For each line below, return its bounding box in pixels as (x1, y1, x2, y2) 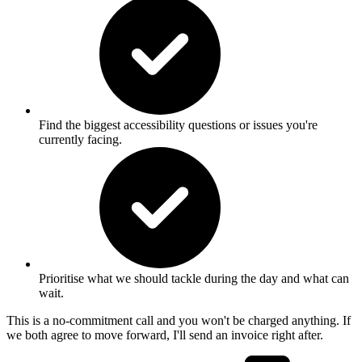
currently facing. (39, 132, 122, 146)
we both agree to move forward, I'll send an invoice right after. (6, 327, 323, 342)
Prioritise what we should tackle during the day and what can (39, 271, 349, 285)
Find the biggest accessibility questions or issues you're (39, 117, 318, 132)
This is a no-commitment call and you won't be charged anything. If (6, 313, 351, 327)
